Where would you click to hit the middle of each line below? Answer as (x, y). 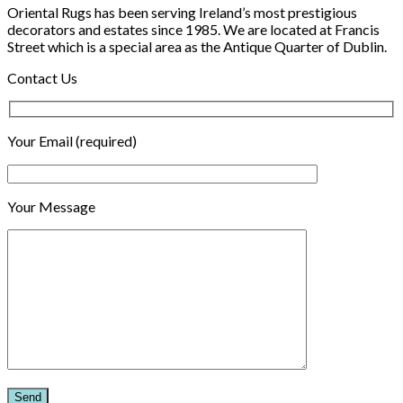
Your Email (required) (72, 141)
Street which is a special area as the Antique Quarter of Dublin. (197, 46)
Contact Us (42, 77)
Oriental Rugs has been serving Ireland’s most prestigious (182, 12)
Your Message (51, 207)
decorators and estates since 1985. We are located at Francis (193, 29)
